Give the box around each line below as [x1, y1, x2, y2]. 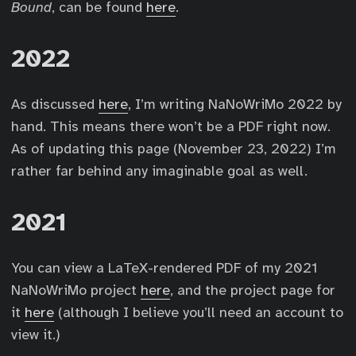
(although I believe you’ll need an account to [54, 304, 343, 321]
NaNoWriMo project [11, 281, 141, 299]
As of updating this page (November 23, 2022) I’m [11, 140, 336, 157]
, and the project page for [170, 281, 335, 299]
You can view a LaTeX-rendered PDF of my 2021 [11, 259, 317, 277]
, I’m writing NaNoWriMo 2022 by [128, 95, 342, 113]
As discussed [11, 95, 99, 113]
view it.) [11, 326, 60, 343]
